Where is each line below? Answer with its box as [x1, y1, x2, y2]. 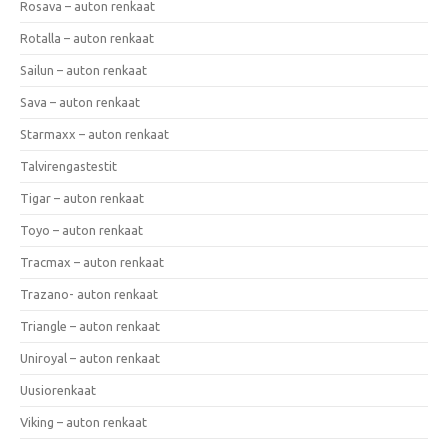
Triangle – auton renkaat [20, 318, 160, 333]
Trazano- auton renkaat [20, 286, 158, 301]
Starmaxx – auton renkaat [20, 126, 169, 141]
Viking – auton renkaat [20, 414, 147, 429]
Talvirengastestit [20, 158, 117, 173]
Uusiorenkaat [20, 382, 96, 397]
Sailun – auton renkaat [20, 62, 147, 77]
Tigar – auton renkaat [20, 190, 144, 205]
